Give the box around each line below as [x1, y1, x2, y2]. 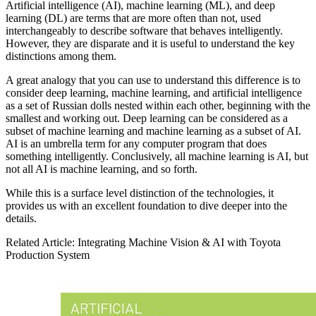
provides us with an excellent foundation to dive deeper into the [6, 199, 287, 212]
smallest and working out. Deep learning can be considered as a [6, 111, 288, 124]
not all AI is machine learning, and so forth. [6, 162, 197, 175]
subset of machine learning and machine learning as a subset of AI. [6, 124, 301, 137]
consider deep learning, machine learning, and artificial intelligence [6, 86, 302, 99]
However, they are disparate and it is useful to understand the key [6, 37, 295, 49]
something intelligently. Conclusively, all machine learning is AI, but [6, 150, 308, 162]
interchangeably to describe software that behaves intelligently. [6, 24, 283, 37]
